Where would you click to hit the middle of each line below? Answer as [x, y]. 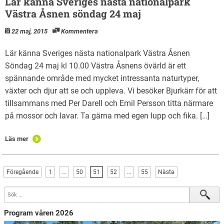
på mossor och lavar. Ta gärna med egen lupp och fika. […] [107, 115]
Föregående [22, 172]
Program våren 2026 [39, 213]
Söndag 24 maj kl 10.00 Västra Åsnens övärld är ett [95, 65]
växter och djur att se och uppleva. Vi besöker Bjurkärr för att [111, 90]
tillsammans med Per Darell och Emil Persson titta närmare [109, 103]
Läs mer [17, 138]
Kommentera [79, 31]
